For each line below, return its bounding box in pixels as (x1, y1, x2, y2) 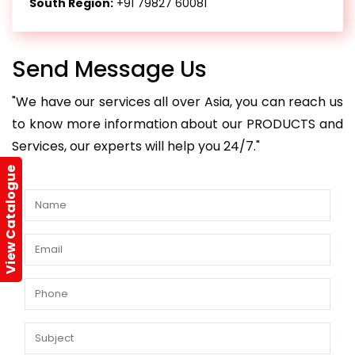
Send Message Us (12, 54, 207, 85)
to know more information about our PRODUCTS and (12, 115, 343, 133)
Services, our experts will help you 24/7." (12, 137, 260, 155)
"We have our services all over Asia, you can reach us (12, 93, 343, 111)
